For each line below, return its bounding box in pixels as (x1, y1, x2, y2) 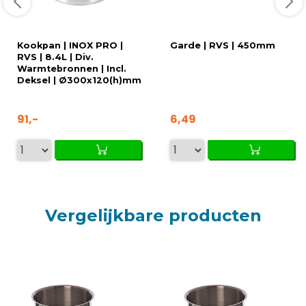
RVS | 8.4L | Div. (17, 51, 94, 62)
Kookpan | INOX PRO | (17, 40, 123, 51)
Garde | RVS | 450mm (170, 40, 275, 51)
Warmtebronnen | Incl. (17, 63, 126, 74)
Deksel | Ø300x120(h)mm (17, 74, 141, 85)
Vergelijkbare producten (44, 205, 262, 225)
